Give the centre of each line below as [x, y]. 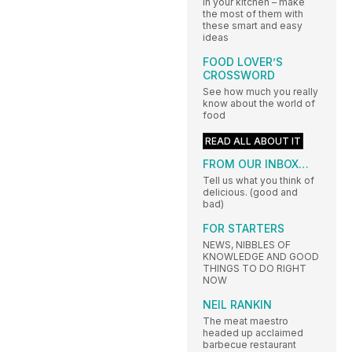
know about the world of [259, 103]
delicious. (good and [250, 192]
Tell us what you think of [258, 180]
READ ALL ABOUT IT [253, 141]
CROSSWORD [239, 75]
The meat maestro [246, 321]
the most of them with [253, 13]
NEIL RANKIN [237, 304]
